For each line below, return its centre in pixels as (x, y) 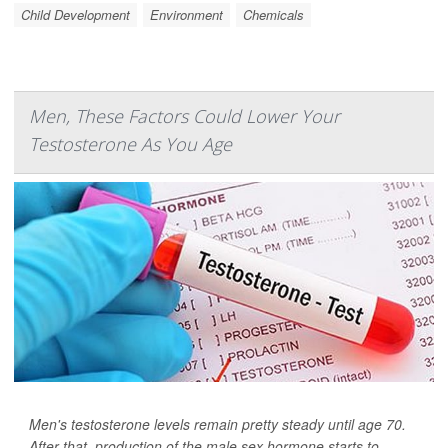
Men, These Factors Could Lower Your (184, 116)
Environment (186, 14)
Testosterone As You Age (130, 144)
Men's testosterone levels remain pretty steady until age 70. (217, 424)
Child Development (75, 14)
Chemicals (273, 14)
